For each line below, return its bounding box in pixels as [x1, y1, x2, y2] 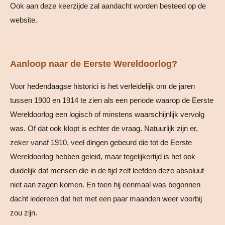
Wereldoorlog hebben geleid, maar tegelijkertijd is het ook [10, 152, 195, 161]
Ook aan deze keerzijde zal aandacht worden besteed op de [10, 2, 206, 11]
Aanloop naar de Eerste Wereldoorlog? [10, 59, 177, 69]
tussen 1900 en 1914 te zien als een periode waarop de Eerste [10, 96, 213, 105]
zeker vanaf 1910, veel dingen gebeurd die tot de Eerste [10, 138, 192, 147]
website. [10, 16, 41, 25]
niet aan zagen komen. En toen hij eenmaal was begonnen [10, 180, 200, 189]
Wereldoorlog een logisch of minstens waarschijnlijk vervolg [10, 110, 204, 119]
